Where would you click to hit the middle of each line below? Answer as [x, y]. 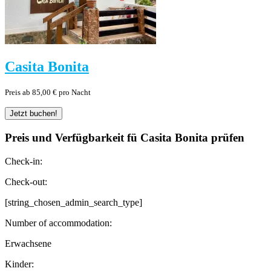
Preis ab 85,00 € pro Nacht [48, 93]
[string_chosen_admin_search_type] [73, 202]
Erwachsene [28, 243]
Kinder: [19, 264]
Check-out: [26, 181]
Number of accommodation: [58, 223]
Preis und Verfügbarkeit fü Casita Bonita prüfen [125, 138]
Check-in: [24, 161]
